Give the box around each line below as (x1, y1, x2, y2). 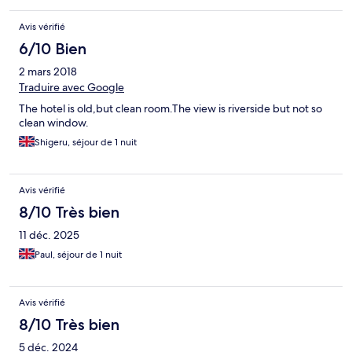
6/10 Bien (19, 39, 86, 59)
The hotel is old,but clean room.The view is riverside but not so (19, 101, 322, 116)
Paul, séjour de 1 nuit (35, 248, 122, 262)
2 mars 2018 (19, 64, 77, 79)
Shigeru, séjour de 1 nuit (35, 136, 137, 149)
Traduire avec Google (19, 80, 124, 95)
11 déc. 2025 (19, 228, 79, 243)
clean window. (19, 115, 89, 130)
